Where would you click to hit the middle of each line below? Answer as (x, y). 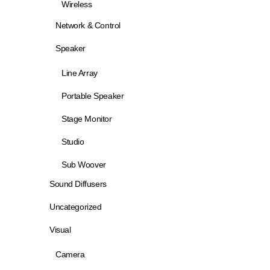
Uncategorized (76, 207)
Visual (60, 230)
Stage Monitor (87, 119)
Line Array (80, 73)
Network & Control (88, 25)
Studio (73, 142)
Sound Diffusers (78, 184)
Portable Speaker (93, 96)
